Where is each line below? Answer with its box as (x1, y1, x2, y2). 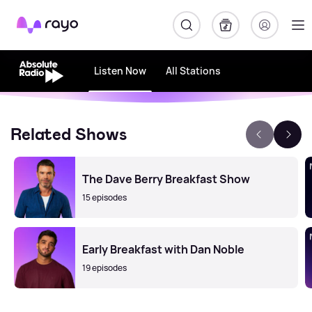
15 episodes (82, 192, 127, 203)
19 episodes (82, 262, 127, 274)
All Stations (165, 64, 221, 77)
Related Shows (10, 123, 127, 146)
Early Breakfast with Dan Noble (82, 242, 244, 257)
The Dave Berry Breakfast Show (82, 171, 250, 187)
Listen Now (93, 64, 146, 77)
